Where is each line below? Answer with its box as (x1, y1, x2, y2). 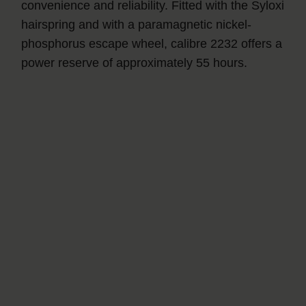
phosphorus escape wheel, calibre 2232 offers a (21, 36, 283, 51)
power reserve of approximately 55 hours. (21, 55, 248, 70)
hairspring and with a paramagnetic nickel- (21, 17, 252, 31)
